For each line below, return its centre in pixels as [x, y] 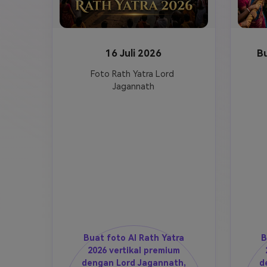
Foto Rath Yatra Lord [133, 74]
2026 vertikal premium [133, 251]
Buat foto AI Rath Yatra [133, 238]
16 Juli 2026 [134, 54]
